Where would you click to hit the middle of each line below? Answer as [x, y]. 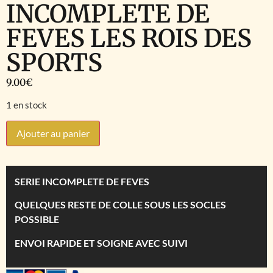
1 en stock [27, 105]
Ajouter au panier [53, 133]
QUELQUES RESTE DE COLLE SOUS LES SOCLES [120, 205]
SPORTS [54, 63]
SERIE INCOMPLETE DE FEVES [82, 181]
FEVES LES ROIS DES [129, 38]
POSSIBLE [37, 219]
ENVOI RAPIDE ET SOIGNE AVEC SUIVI [102, 243]
